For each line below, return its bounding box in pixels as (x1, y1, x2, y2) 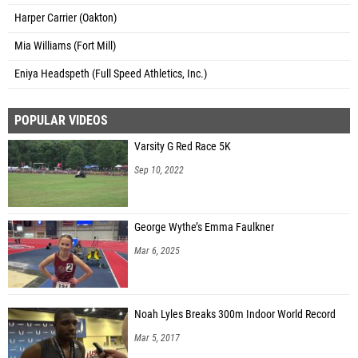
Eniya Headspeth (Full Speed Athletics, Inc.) (14, 66, 207, 81)
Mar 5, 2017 (134, 332, 180, 344)
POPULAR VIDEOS (14, 112, 108, 128)
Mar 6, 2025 (134, 245, 180, 257)
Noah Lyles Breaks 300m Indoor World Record (134, 307, 336, 321)
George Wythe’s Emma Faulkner (134, 220, 274, 234)
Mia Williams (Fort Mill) (14, 38, 116, 53)
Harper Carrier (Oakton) (14, 10, 117, 25)
